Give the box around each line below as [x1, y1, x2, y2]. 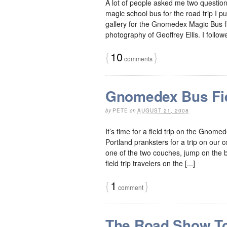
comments [123, 54, 153, 63]
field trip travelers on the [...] [105, 158, 195, 168]
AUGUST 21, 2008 [137, 106, 189, 114]
